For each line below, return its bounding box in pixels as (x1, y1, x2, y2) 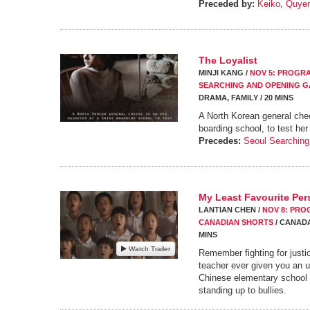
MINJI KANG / (199, 69, 250, 77)
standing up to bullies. (199, 285, 286, 295)
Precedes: (199, 136, 241, 146)
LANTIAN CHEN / (199, 206, 262, 214)
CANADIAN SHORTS (199, 218, 273, 226)
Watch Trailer (127, 245, 170, 253)
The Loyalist (199, 55, 257, 66)
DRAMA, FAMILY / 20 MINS (199, 93, 293, 102)
